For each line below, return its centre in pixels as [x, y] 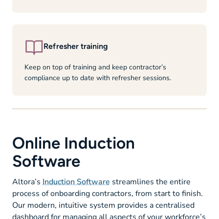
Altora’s [27, 182]
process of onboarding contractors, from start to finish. [107, 193]
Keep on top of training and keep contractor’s [95, 67]
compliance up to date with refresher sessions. [98, 78]
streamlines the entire [150, 182]
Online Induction [74, 142]
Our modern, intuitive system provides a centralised [103, 205]
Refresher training [76, 46]
